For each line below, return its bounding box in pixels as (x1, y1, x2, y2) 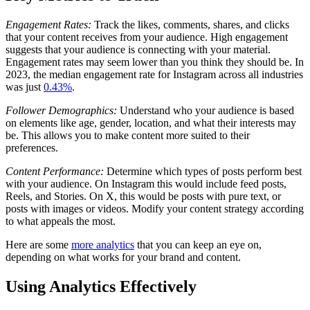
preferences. (6, 142, 61, 154)
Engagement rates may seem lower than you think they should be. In (6, 56, 304, 69)
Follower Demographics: (6, 104, 117, 117)
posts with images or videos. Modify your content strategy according (6, 203, 304, 215)
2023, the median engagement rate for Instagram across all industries (6, 69, 303, 81)
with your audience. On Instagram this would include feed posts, (6, 178, 286, 190)
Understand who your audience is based (117, 104, 294, 117)
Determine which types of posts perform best (104, 165, 302, 178)
